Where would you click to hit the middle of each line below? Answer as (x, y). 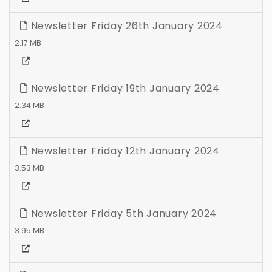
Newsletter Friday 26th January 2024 (125, 26)
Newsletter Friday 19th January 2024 (124, 89)
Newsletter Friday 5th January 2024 (122, 214)
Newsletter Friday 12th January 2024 (124, 151)
